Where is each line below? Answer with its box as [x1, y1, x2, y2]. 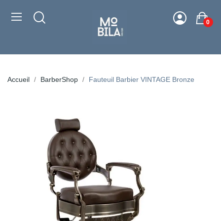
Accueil [7, 75, 30, 83]
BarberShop [40, 75, 78, 83]
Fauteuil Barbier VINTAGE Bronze [89, 75, 194, 83]
